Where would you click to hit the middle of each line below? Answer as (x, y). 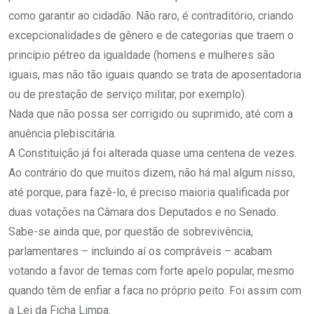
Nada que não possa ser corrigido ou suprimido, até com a (151, 114)
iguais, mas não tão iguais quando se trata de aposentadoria (155, 75)
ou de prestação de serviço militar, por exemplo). (128, 95)
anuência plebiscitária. (62, 134)
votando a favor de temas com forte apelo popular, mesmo (151, 271)
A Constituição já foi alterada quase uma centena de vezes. (152, 153)
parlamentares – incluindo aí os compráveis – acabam (140, 252)
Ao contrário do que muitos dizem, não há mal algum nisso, (152, 173)
